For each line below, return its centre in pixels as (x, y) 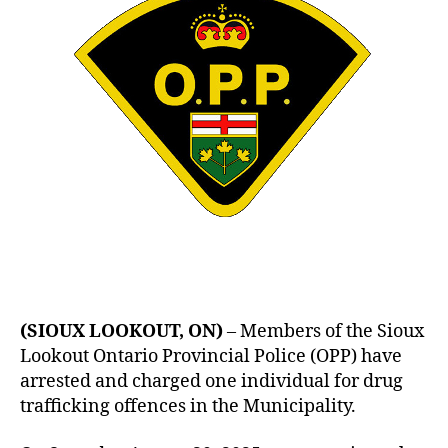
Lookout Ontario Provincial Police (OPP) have (211, 356)
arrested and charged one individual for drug (211, 381)
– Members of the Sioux (323, 331)
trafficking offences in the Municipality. (188, 406)
